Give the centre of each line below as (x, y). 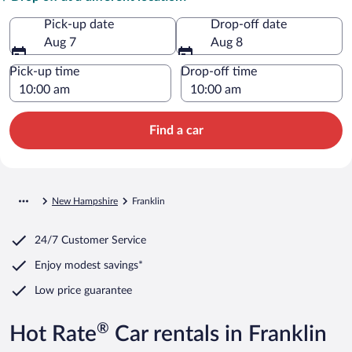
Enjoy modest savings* (89, 265)
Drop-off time (219, 71)
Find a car (176, 130)
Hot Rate (53, 334)
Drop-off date (249, 24)
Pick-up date (79, 24)
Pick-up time (44, 71)
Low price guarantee (83, 290)
